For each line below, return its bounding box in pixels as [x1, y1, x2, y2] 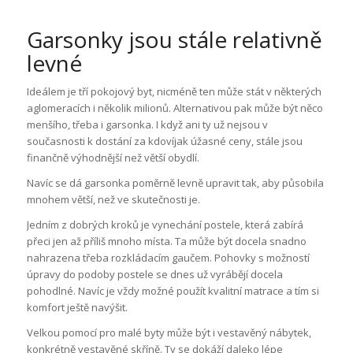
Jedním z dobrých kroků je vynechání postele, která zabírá [26, 217, 303, 232]
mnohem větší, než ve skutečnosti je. [26, 192, 200, 207]
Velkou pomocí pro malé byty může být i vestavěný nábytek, [26, 325, 311, 340]
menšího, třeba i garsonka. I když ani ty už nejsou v [26, 117, 268, 132]
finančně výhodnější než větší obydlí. [26, 150, 199, 165]
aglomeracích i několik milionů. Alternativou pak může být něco [26, 101, 323, 116]
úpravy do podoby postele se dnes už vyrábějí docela [26, 267, 283, 282]
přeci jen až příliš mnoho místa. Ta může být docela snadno [26, 234, 307, 249]
